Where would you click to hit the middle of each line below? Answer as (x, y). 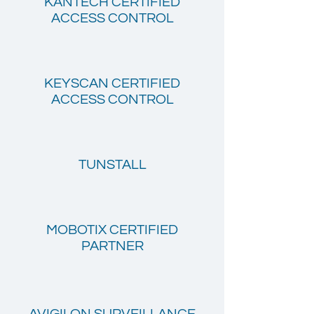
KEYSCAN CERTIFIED (112, 83)
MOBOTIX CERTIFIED (112, 230)
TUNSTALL (112, 165)
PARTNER (112, 246)
